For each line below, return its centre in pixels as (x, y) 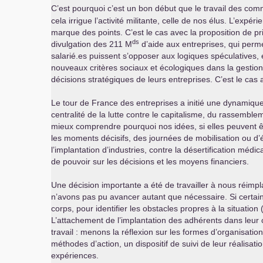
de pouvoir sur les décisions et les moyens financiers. (150, 161)
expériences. (75, 255)
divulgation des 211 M (92, 44)
